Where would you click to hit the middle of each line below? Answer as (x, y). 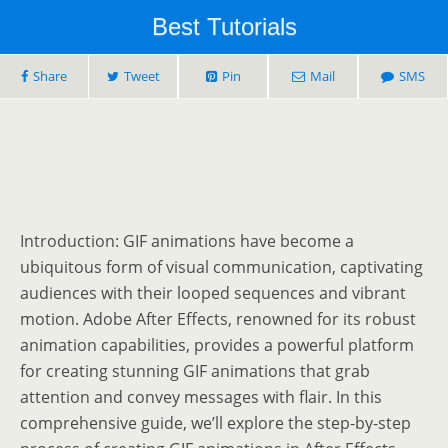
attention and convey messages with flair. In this (201, 397)
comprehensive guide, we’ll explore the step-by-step (215, 423)
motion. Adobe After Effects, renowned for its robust (218, 319)
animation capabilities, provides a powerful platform (217, 345)
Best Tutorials (224, 26)
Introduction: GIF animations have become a (187, 241)
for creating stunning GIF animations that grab (195, 371)
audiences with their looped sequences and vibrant (213, 293)
